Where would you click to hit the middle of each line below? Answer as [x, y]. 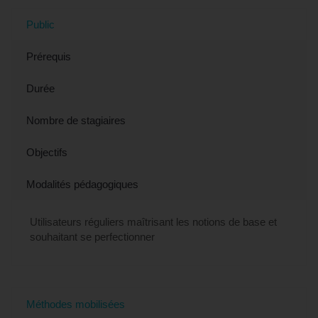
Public [40, 24]
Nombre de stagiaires [76, 120]
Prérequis [49, 56]
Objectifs [47, 152]
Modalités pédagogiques [82, 184]
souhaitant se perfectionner [92, 237]
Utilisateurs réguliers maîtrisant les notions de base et [153, 222]
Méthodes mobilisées [76, 304]
